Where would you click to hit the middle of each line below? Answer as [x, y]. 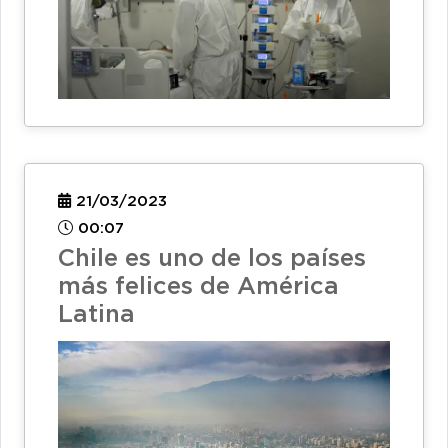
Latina [96, 314]
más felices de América [198, 286]
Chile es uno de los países [212, 258]
